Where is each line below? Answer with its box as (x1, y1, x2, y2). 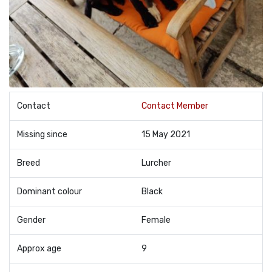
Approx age (17, 243, 61, 254)
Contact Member (141, 101, 208, 111)
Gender (17, 215, 46, 225)
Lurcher (141, 158, 171, 168)
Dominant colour (17, 186, 82, 197)
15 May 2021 (141, 129, 190, 140)
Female (141, 215, 171, 225)
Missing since (17, 129, 67, 140)
